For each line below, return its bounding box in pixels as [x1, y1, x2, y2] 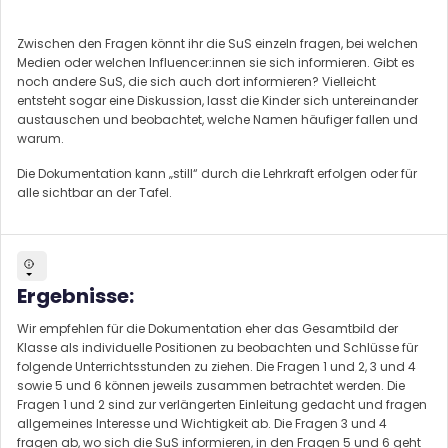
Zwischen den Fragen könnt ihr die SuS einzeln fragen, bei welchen [17, 34, 418, 52]
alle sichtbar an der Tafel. [17, 183, 172, 201]
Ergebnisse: [17, 281, 134, 310]
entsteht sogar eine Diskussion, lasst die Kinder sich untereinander [17, 91, 418, 109]
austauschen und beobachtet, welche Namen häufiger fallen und [17, 110, 418, 128]
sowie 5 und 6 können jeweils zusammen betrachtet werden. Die [17, 376, 405, 394]
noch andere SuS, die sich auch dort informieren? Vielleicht [17, 72, 376, 90]
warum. [17, 129, 64, 147]
